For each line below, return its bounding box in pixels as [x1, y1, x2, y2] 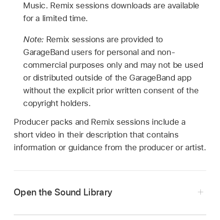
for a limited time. [23, 13, 88, 24]
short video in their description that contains [14, 129, 179, 139]
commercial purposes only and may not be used [23, 60, 203, 70]
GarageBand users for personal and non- [23, 47, 175, 57]
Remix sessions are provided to [46, 34, 164, 45]
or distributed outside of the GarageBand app [23, 73, 192, 83]
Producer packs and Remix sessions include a [14, 116, 186, 127]
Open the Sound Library [14, 186, 113, 198]
